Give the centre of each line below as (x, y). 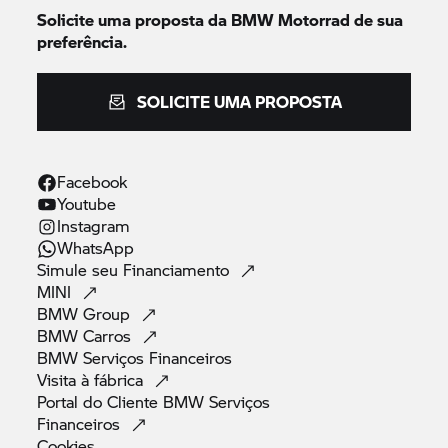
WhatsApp (96, 248)
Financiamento (179, 270)
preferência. (82, 42)
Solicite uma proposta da (134, 20)
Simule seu (80, 270)
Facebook (92, 182)
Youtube (87, 204)
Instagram (94, 226)
